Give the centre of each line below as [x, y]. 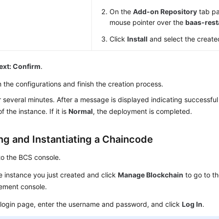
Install [138, 39]
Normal [81, 111]
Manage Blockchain [151, 175]
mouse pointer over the [148, 22]
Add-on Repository [165, 11]
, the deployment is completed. [143, 111]
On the [121, 11]
